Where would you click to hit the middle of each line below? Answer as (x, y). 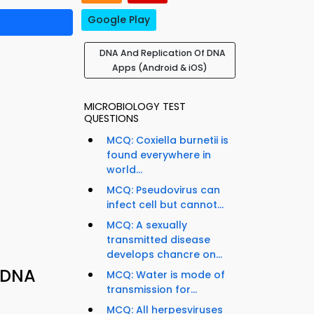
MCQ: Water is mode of (166, 275)
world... (124, 170)
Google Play (119, 20)
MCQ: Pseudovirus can (163, 190)
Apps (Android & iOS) (160, 68)
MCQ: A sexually (147, 225)
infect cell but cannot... (165, 205)
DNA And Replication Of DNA (163, 53)
